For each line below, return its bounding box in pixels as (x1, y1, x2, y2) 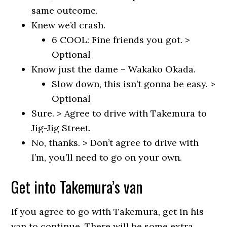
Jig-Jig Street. (31, 122, 91, 134)
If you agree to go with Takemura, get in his (11, 206, 204, 217)
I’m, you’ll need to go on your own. (31, 152, 182, 163)
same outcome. (31, 5, 98, 16)
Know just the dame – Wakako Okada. (31, 63, 196, 75)
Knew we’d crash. (31, 19, 106, 31)
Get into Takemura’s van (11, 175, 143, 198)
